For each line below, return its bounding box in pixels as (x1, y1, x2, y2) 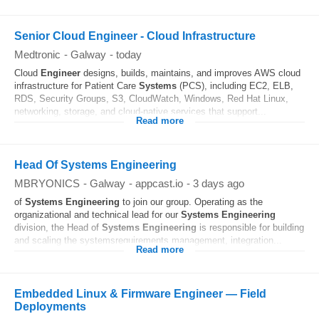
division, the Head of (14, 222, 102, 233)
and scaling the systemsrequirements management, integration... (14, 235, 282, 246)
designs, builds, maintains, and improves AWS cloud (80, 68, 300, 78)
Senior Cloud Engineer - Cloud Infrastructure (14, 30, 256, 42)
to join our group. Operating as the (120, 197, 263, 207)
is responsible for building (197, 222, 304, 233)
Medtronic (14, 48, 61, 61)
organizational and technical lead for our (14, 209, 181, 220)
